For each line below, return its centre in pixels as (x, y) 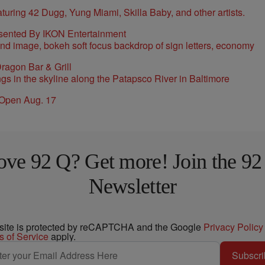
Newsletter (132, 186)
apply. (62, 236)
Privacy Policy (233, 227)
